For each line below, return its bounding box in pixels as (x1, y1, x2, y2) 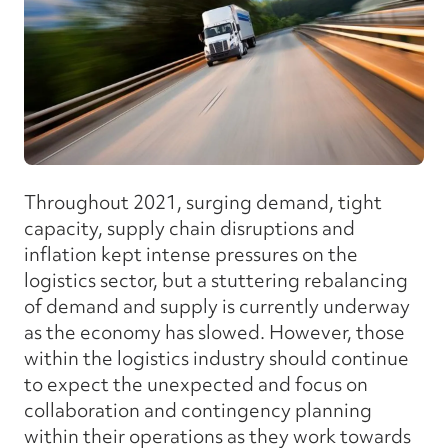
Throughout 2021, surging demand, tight (24, 188, 382, 215)
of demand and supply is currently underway (24, 292, 410, 319)
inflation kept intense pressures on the (24, 240, 358, 267)
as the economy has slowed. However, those (24, 318, 405, 345)
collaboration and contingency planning (24, 396, 372, 423)
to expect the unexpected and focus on (24, 370, 368, 397)
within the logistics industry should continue (24, 344, 409, 371)
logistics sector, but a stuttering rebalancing (24, 266, 408, 293)
